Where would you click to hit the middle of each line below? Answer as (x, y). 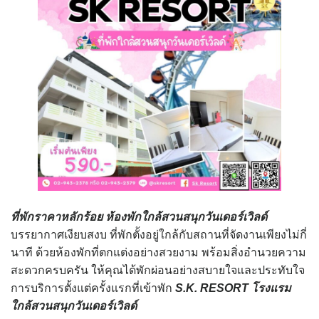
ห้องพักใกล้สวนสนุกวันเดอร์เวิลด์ (186, 216)
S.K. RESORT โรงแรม (233, 288)
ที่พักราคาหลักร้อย (57, 216)
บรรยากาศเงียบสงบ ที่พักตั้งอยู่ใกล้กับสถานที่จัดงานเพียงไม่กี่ (159, 234)
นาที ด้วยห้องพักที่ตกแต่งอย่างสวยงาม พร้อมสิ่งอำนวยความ (158, 252)
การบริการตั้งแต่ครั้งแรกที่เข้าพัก (93, 288)
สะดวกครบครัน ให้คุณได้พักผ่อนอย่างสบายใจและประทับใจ (158, 270)
